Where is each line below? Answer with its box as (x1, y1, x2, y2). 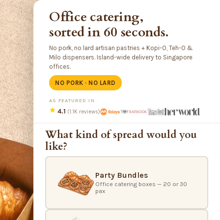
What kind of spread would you (45, 128, 197, 142)
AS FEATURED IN (49, 97, 95, 104)
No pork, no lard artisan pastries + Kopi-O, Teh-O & (49, 44, 193, 52)
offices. (49, 63, 71, 71)
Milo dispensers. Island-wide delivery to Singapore (49, 54, 192, 61)
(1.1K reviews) (67, 109, 100, 115)
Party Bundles (95, 170, 148, 180)
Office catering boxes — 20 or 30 (95, 181, 187, 188)
